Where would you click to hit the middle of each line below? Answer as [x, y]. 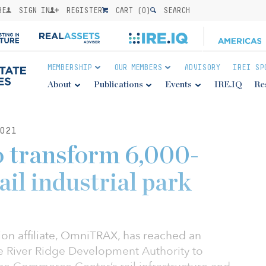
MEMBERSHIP [69, 67]
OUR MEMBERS [138, 67]
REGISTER [82, 10]
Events [179, 85]
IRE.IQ [228, 85]
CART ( [126, 10]
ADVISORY [202, 67]
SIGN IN [32, 10]
